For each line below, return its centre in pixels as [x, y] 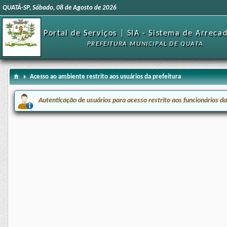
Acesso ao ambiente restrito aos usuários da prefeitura [105, 77]
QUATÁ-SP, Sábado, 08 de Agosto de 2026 [60, 8]
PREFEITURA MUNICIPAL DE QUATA [145, 44]
